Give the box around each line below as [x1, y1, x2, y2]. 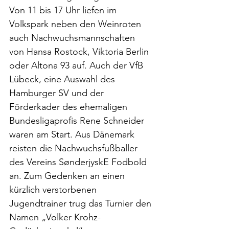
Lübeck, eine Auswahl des [9, 74, 118, 85]
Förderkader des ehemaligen [9, 101, 130, 112]
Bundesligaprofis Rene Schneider [9, 115, 147, 126]
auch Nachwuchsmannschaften [9, 32, 138, 43]
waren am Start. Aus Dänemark [9, 129, 137, 140]
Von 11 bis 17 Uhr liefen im [9, 5, 119, 16]
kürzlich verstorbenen [9, 184, 99, 195]
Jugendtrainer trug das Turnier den [9, 198, 154, 209]
